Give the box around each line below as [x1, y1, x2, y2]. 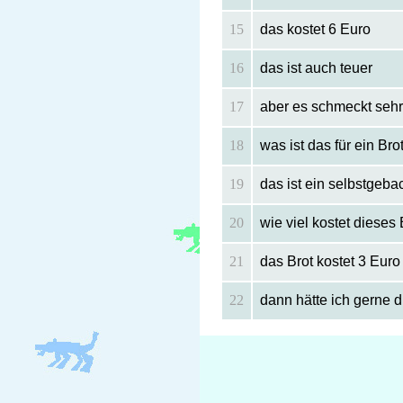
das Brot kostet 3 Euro [259, 254, 400, 270]
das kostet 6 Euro [259, 22, 371, 38]
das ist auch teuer [259, 60, 372, 76]
